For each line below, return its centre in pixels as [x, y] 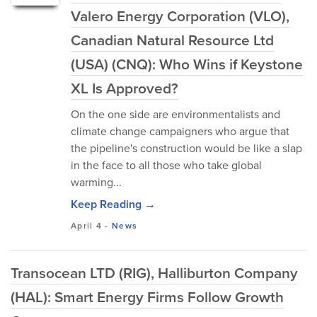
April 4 [87, 226]
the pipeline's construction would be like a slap [186, 148]
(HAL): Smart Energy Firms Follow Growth [147, 297]
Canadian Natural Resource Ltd [172, 40]
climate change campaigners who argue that [180, 131]
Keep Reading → [113, 204]
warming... [96, 182]
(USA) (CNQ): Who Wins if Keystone [187, 64]
